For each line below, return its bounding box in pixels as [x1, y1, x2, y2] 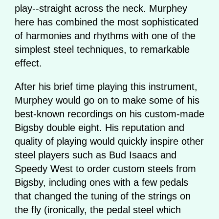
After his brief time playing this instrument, [15, 81, 197, 92]
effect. [15, 57, 42, 68]
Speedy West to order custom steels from [15, 163, 196, 174]
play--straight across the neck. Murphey [15, 2, 187, 14]
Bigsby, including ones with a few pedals [15, 176, 188, 188]
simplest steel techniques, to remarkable [15, 44, 190, 55]
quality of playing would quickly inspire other [15, 135, 204, 147]
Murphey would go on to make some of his [15, 94, 199, 106]
